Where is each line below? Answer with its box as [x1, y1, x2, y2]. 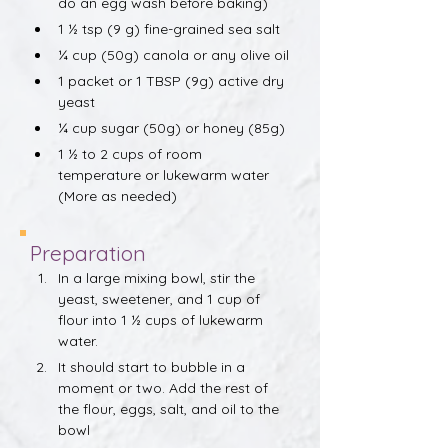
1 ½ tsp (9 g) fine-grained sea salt [58, 20, 280, 38]
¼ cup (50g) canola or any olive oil [58, 46, 289, 64]
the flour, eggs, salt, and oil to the [58, 400, 283, 418]
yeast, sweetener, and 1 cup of [58, 290, 264, 308]
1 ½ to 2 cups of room [58, 145, 206, 163]
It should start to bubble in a [58, 358, 249, 376]
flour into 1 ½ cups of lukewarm [58, 311, 267, 329]
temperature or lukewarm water [58, 166, 273, 184]
